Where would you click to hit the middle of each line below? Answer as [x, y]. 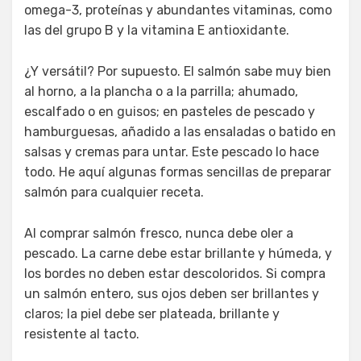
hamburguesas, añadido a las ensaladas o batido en [180, 131]
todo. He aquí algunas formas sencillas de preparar [178, 172]
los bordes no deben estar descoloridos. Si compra [175, 273]
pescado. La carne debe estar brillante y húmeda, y [178, 253]
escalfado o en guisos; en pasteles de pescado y [170, 111]
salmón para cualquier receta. [114, 192]
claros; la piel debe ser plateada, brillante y [152, 313]
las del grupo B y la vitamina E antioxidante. [157, 30]
